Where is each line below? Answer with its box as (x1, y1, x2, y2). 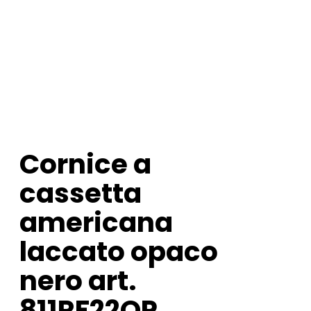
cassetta (19, 174, 142, 213)
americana (19, 203, 173, 242)
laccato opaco (19, 233, 218, 271)
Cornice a (19, 145, 151, 184)
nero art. (19, 262, 137, 301)
